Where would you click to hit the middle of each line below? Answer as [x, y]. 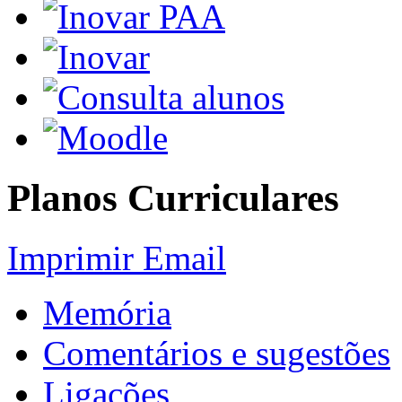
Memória [107, 312]
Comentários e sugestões [217, 353]
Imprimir [75, 258]
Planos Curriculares [173, 197]
